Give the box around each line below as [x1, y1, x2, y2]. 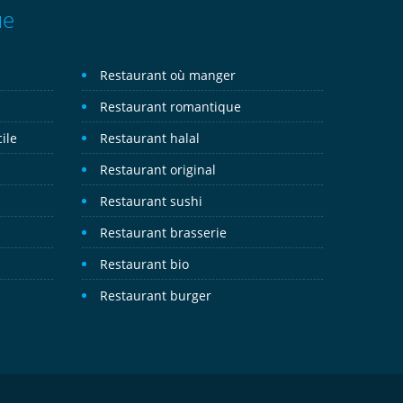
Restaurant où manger [100, 67, 236, 84]
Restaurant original [100, 161, 216, 178]
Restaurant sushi [100, 193, 202, 210]
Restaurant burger [100, 287, 211, 304]
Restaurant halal [100, 130, 200, 147]
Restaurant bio [100, 255, 189, 273]
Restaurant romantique [100, 98, 241, 115]
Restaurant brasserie [100, 224, 227, 241]
